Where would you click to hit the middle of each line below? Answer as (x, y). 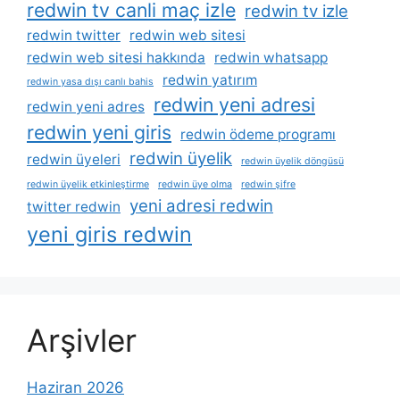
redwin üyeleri (74, 159)
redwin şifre (268, 184)
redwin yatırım (210, 79)
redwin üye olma (195, 184)
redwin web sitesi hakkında (116, 57)
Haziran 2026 (75, 387)
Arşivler (82, 340)
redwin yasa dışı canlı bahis (90, 81)
